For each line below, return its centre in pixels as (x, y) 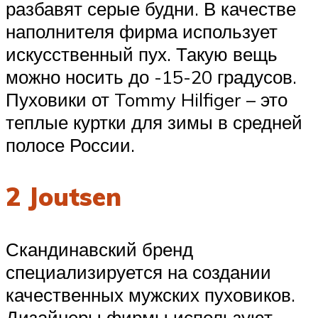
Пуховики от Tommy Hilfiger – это (147, 100)
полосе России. (70, 145)
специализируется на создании (138, 272)
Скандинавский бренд (99, 249)
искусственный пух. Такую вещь (142, 54)
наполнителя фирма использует (142, 32)
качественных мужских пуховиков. (150, 294)
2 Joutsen (64, 197)
